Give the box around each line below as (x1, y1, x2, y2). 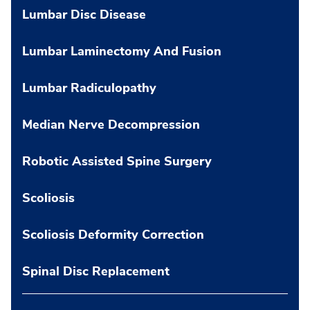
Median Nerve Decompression (22, 116, 200, 133)
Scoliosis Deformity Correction (22, 226, 204, 243)
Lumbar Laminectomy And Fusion (22, 42, 221, 60)
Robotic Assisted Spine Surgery (22, 152, 212, 170)
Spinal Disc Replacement (22, 262, 170, 280)
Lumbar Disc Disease (22, 6, 146, 23)
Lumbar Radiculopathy (22, 79, 156, 96)
